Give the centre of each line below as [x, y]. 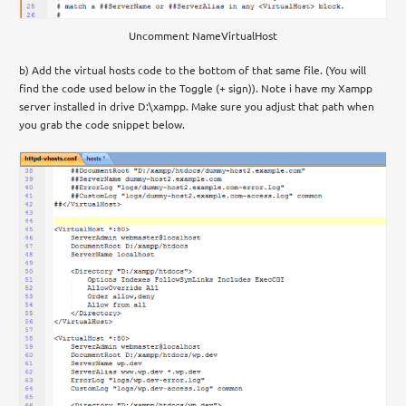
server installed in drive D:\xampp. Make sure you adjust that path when [197, 106]
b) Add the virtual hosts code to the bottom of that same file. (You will [193, 70]
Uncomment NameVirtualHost [203, 36]
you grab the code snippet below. [102, 125]
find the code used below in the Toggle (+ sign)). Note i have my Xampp [196, 88]
